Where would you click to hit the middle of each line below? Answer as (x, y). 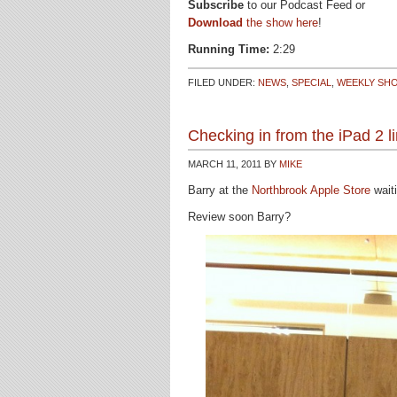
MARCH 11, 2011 (225, 164)
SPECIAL (311, 82)
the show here (280, 23)
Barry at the (220, 190)
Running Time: (229, 49)
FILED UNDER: (223, 82)
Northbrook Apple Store (311, 190)
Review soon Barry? (239, 217)
